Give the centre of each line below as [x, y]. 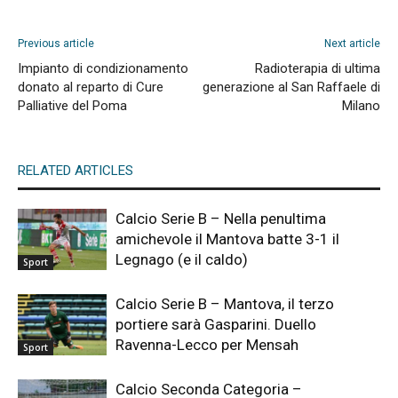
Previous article [56, 44]
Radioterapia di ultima [318, 69]
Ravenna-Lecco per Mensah [207, 345]
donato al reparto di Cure [91, 88]
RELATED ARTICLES [76, 171]
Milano [361, 106]
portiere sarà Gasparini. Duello [216, 325]
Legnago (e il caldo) [182, 260]
